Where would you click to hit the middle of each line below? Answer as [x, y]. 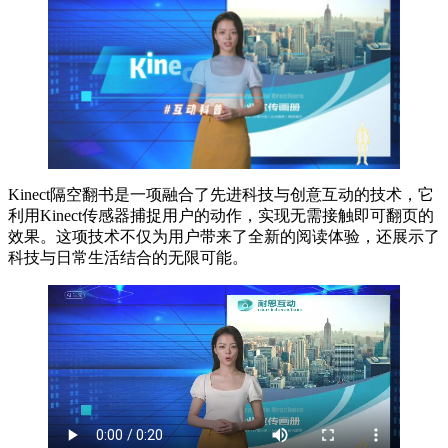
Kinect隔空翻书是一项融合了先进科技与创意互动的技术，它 [221, 195]
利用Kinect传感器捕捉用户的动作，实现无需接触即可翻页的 [221, 216]
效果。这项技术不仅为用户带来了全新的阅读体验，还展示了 [224, 237]
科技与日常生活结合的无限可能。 [128, 258]
